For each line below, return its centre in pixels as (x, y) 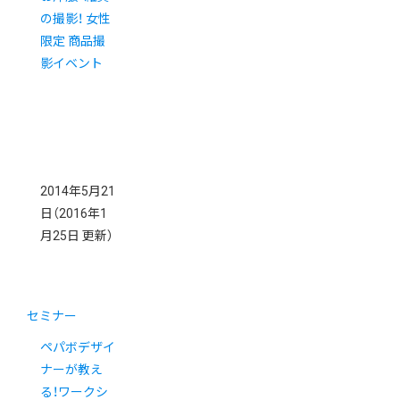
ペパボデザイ (78, 348)
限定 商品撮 (73, 42)
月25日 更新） (77, 236)
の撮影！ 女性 (75, 19)
